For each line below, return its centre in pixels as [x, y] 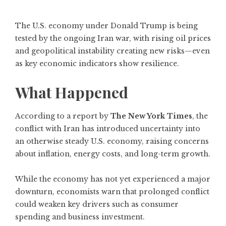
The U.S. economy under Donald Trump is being [106, 26]
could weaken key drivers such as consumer [97, 204]
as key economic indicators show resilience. [97, 64]
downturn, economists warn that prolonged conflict [112, 192]
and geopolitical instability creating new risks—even [112, 51]
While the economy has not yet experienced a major [113, 179]
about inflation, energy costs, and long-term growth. [113, 154]
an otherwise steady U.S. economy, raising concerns [112, 141]
